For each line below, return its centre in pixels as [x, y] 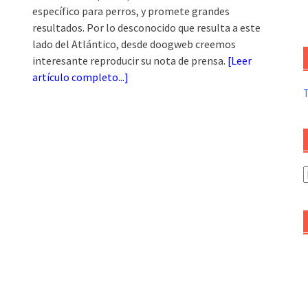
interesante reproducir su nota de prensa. [130, 61]
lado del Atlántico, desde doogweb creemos [134, 44]
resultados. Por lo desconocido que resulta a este [147, 28]
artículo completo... [79, 77]
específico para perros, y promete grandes [131, 11]
